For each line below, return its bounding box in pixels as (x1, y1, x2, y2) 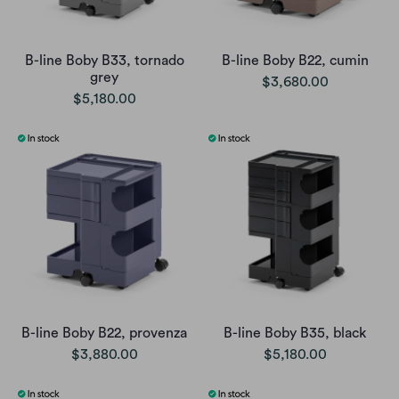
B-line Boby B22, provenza (21, 325, 187, 340)
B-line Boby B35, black (224, 325, 366, 340)
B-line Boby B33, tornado (24, 53, 184, 68)
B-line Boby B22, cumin (221, 53, 369, 68)
